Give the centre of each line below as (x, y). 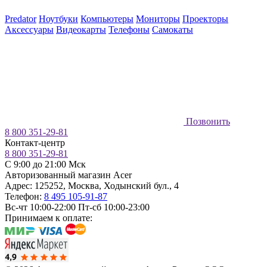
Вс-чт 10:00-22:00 (40, 207)
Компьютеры (107, 19)
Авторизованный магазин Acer (68, 175)
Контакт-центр (35, 143)
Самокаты (173, 30)
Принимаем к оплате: (49, 218)
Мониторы (158, 19)
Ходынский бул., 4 (141, 186)
